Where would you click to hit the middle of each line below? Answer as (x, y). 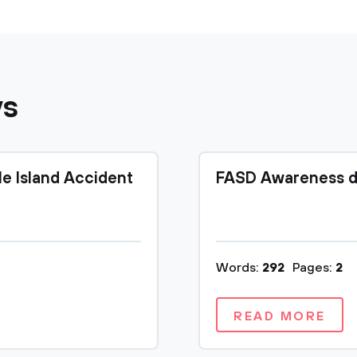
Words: (239, 268)
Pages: (314, 268)
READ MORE (280, 316)
